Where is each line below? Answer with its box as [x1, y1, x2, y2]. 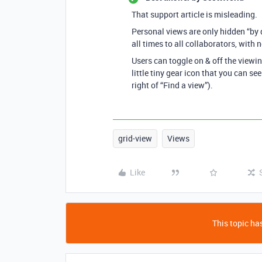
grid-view [118, 132, 152, 144]
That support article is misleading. [132, 8, 257, 20]
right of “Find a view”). [132, 79, 213, 91]
